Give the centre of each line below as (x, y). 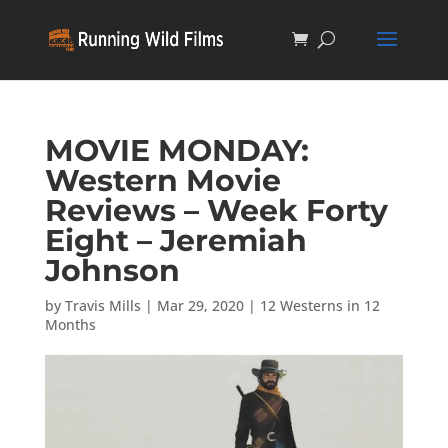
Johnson (112, 270)
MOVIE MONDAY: (176, 150)
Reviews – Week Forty (216, 210)
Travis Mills (102, 305)
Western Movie (162, 180)
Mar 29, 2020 (200, 305)
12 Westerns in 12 (319, 305)
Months (70, 324)
